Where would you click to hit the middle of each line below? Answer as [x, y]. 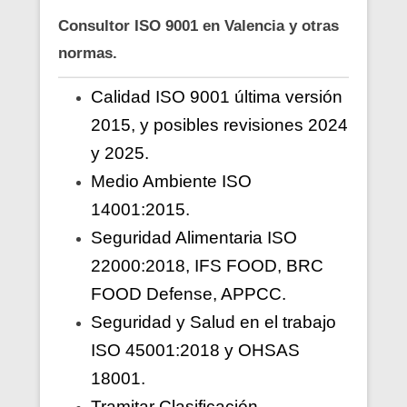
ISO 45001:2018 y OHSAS [195, 350]
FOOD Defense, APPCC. [189, 293]
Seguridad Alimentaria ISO [194, 237]
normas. [88, 53]
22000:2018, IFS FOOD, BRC [207, 265]
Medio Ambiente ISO [171, 181]
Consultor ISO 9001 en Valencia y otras [199, 25]
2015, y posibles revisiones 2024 [219, 124]
